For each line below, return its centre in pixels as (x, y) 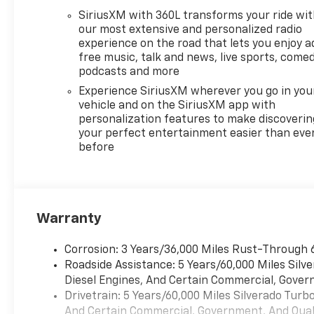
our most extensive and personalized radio (191, 30)
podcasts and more (129, 72)
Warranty (69, 218)
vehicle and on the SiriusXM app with (177, 105)
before (97, 148)
